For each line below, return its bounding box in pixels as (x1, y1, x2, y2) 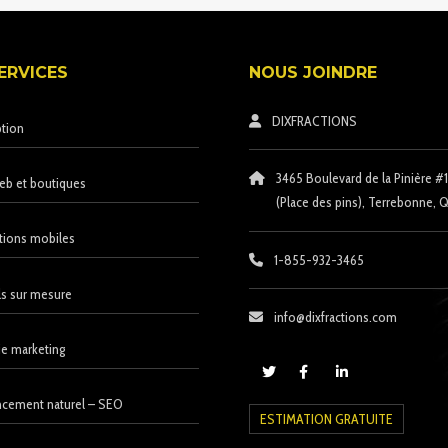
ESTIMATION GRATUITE (260, 409, 393, 428)
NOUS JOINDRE (249, 63, 377, 83)
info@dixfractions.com (273, 307, 397, 326)
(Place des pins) (275, 193, 362, 212)
